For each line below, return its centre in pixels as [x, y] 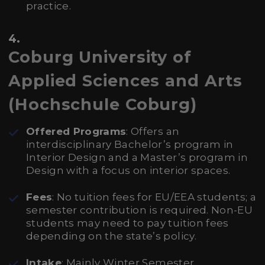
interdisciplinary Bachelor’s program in [130, 144]
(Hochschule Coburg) [103, 104]
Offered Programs [76, 131]
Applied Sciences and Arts [125, 81]
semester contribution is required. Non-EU [139, 210]
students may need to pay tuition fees [127, 223]
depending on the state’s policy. [111, 236]
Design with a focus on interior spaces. [128, 170]
